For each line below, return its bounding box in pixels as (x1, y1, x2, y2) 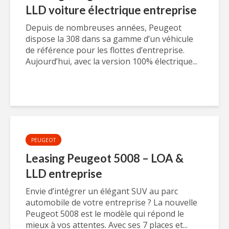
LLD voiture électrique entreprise (26, 3, 197, 17)
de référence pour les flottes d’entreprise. (26, 44, 185, 56)
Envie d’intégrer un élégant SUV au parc (26, 186, 178, 197)
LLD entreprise (26, 167, 102, 180)
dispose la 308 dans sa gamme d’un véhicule (26, 33, 193, 44)
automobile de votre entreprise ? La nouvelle (26, 197, 197, 208)
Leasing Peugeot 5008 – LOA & (26, 151, 184, 165)
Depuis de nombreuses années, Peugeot (26, 22, 181, 33)
